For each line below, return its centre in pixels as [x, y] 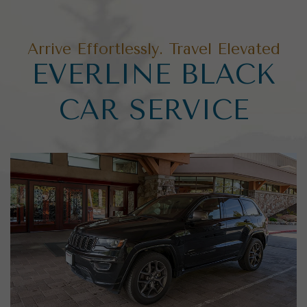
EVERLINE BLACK [153, 75]
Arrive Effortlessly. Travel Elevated [153, 49]
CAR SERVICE [153, 110]
